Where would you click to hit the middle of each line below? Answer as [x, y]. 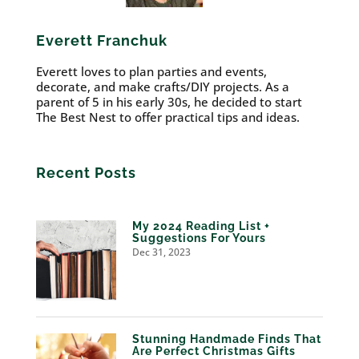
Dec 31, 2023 [161, 252]
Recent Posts [86, 173]
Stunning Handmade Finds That [226, 339]
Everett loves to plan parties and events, [151, 72]
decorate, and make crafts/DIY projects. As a [162, 87]
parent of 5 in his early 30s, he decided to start [169, 102]
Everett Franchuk [101, 41]
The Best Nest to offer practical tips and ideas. [167, 117]
